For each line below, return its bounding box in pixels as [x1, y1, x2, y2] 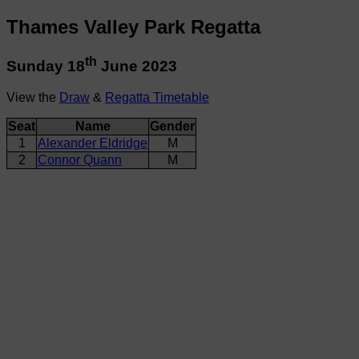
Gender [150, 119, 195, 133]
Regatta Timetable [105, 90, 209, 104]
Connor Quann [38, 152, 122, 167]
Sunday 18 [6, 58, 85, 75]
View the [6, 90, 59, 104]
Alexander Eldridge [38, 135, 147, 150]
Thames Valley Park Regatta [6, 15, 260, 38]
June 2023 [97, 58, 177, 75]
